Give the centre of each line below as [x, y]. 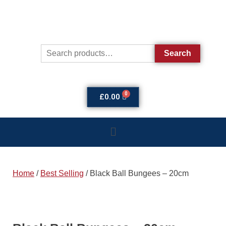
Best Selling [62, 173]
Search [177, 53]
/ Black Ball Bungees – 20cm [136, 173]
